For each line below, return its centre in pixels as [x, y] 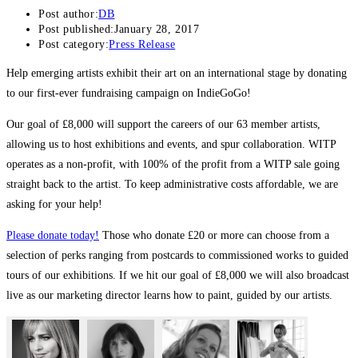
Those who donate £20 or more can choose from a [214, 236]
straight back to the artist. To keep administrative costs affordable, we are [172, 185]
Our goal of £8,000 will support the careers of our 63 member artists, [163, 125]
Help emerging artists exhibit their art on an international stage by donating [177, 74]
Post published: [76, 30]
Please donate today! [53, 236]
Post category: [74, 45]
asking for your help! [54, 205]
